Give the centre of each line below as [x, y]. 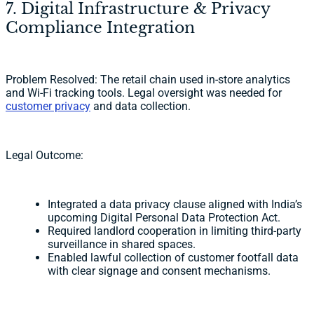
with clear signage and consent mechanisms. [159, 271]
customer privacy [48, 106]
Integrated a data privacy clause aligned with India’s [175, 204]
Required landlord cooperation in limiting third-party [175, 231]
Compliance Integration [100, 28]
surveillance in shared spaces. [122, 244]
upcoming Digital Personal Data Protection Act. [164, 218]
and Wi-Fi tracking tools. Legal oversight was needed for [144, 93]
